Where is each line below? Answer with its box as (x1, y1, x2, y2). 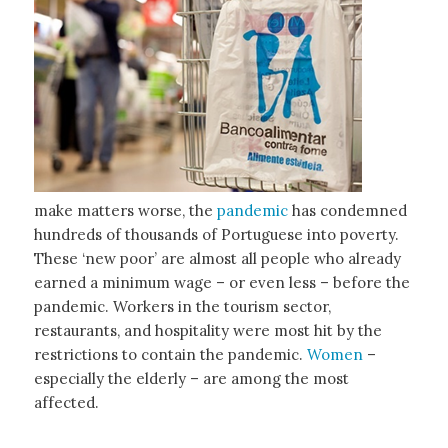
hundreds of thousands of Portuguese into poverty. (33, 225, 399, 245)
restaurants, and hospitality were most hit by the (33, 321, 382, 341)
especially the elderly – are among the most (33, 369, 349, 389)
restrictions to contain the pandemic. (33, 345, 307, 365)
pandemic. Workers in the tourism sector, (33, 297, 331, 317)
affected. (33, 393, 99, 413)
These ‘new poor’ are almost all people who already (33, 249, 401, 269)
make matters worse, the (33, 201, 217, 221)
